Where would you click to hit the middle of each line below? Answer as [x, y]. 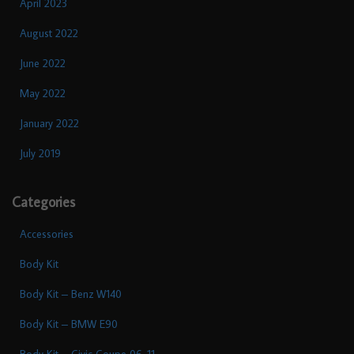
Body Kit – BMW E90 [69, 324]
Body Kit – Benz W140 [71, 294]
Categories [43, 201]
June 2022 [43, 63]
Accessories [47, 233]
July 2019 [40, 153]
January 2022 [49, 123]
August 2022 [49, 33]
